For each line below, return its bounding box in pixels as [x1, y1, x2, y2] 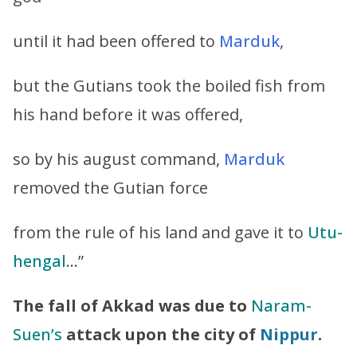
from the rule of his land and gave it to [13, 221, 308, 243]
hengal [13, 249, 66, 272]
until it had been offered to [13, 29, 219, 52]
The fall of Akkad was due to [13, 294, 247, 316]
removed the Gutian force [13, 176, 208, 198]
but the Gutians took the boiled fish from [13, 74, 325, 96]
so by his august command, [13, 147, 224, 170]
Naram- [251, 294, 312, 316]
